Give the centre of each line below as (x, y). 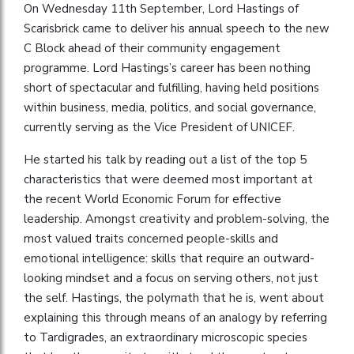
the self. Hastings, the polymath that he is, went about (174, 298)
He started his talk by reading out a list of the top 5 (165, 159)
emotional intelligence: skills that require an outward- (169, 258)
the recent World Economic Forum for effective (153, 199)
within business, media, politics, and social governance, (170, 107)
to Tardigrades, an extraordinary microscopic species (166, 337)
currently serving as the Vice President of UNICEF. (159, 127)
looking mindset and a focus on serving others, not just (171, 278)
